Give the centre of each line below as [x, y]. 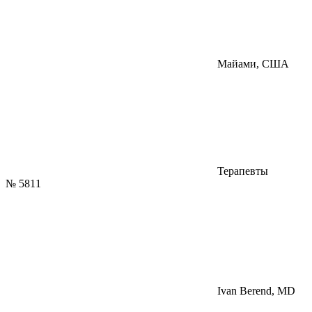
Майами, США [252, 64]
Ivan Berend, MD [255, 291]
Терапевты [241, 171]
